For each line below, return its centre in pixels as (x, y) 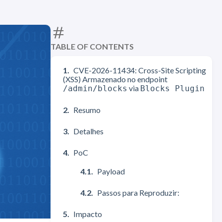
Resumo (87, 110)
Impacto (88, 214)
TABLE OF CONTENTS (92, 46)
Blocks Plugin (172, 88)
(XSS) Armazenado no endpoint (115, 79)
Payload (111, 171)
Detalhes (88, 131)
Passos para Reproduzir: (138, 193)
